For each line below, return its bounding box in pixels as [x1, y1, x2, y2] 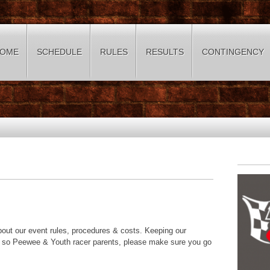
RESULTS [146, 47, 184, 57]
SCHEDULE [37, 47, 82, 57]
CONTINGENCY [202, 47, 264, 57]
